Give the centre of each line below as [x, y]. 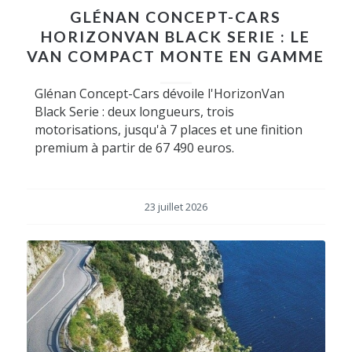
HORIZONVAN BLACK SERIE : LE [176, 37]
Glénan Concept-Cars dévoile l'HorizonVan [159, 93]
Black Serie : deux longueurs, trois [134, 112]
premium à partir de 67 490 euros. [134, 148]
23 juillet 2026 [176, 207]
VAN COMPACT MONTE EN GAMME [176, 56]
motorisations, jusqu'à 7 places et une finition [168, 130]
